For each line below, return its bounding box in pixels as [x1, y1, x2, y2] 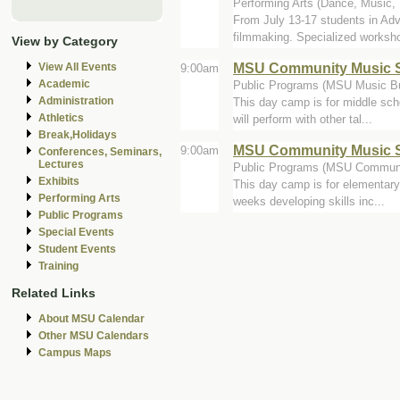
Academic [38, 78, 90, 91]
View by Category [12, 34, 118, 49]
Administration [38, 95, 113, 108]
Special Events [38, 226, 114, 239]
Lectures [38, 158, 84, 171]
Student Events [38, 243, 116, 256]
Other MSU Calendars [38, 329, 149, 342]
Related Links [12, 285, 96, 300]
